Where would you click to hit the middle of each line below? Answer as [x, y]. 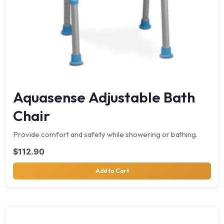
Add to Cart [112, 170]
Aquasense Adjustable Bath [104, 97]
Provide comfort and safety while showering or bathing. [105, 134]
